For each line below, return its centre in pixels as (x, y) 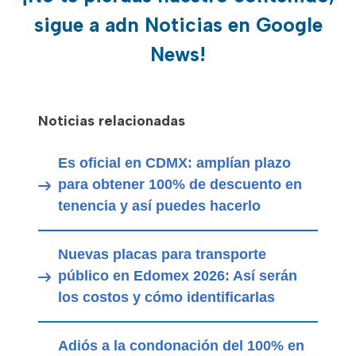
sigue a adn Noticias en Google (178, 25)
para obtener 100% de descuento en (180, 185)
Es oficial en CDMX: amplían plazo (174, 163)
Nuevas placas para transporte (162, 255)
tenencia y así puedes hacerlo (159, 206)
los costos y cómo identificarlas (166, 298)
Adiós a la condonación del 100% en (181, 346)
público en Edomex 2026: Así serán (178, 276)
